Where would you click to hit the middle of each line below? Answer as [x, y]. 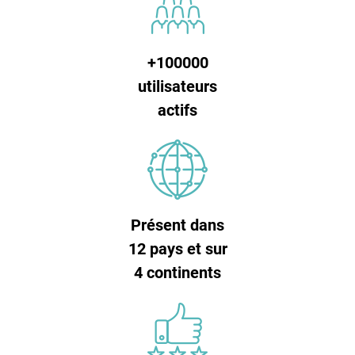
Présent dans [177, 225]
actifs [177, 110]
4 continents [177, 272]
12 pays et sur [177, 248]
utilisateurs [177, 86]
